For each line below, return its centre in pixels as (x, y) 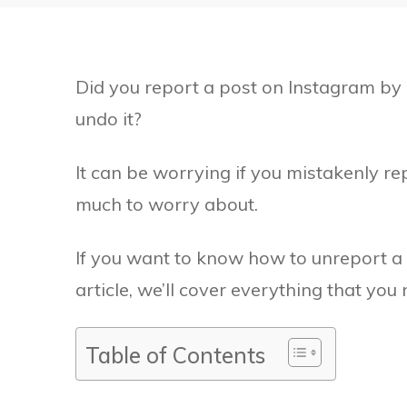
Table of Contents (175, 355)
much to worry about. (166, 203)
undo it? (108, 118)
